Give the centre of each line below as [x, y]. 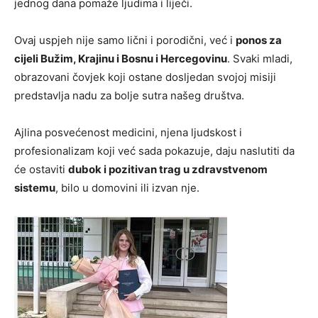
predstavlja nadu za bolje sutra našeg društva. [129, 95]
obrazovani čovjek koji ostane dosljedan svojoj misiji [145, 77]
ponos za [259, 40]
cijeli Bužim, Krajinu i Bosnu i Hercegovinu [121, 59]
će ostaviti [41, 169]
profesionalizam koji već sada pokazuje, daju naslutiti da [154, 151]
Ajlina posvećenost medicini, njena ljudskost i [128, 132]
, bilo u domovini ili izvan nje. [127, 188]
